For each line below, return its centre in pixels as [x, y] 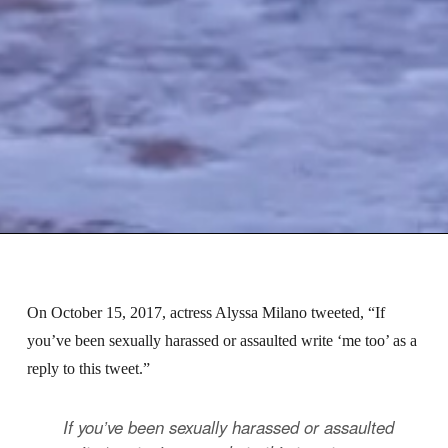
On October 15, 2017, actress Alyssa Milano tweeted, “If [205, 312]
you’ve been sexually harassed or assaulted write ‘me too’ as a [221, 340]
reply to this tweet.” [88, 368]
